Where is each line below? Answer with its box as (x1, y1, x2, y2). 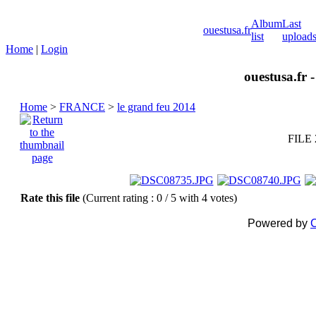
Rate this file (20, 192, 83, 205)
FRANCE (59, 101, 105, 114)
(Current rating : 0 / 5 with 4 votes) (83, 192, 237, 205)
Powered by (248, 217, 310, 230)
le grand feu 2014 (117, 101, 195, 114)
